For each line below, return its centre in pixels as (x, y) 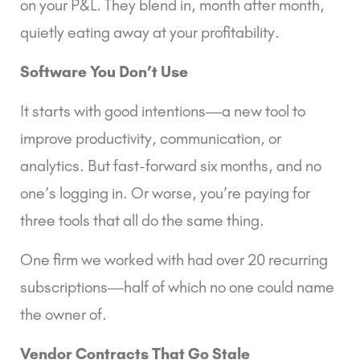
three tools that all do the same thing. (142, 220)
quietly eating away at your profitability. (150, 32)
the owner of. (63, 314)
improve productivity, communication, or (151, 138)
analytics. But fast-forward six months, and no (171, 165)
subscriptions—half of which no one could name (177, 286)
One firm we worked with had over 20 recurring (174, 259)
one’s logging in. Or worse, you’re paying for (165, 192)
